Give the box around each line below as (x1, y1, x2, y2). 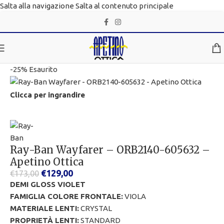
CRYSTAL (79, 204, 112, 213)
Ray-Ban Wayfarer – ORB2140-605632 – (10, 143, 210, 156)
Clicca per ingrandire (10, 90, 85, 99)
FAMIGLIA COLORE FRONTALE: (10, 192, 123, 201)
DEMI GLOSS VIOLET (10, 180, 85, 189)
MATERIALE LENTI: (10, 204, 79, 213)
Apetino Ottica (10, 155, 83, 168)
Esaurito (29, 65, 57, 73)
